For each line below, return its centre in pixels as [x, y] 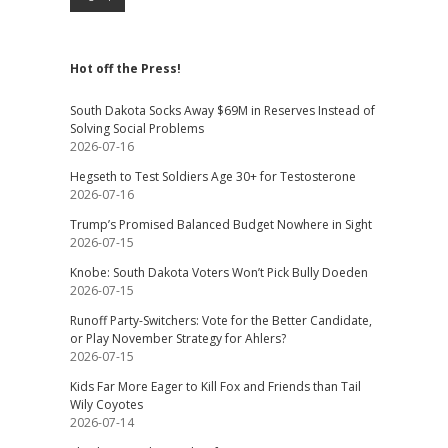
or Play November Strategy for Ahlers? [177, 338]
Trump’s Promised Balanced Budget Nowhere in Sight [220, 224]
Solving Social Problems [136, 128]
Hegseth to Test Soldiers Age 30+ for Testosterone [212, 176]
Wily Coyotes [106, 404]
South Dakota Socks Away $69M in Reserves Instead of [222, 110]
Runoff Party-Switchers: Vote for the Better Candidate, [220, 320]
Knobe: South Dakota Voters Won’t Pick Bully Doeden [218, 272]
